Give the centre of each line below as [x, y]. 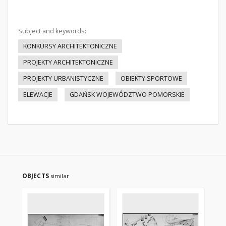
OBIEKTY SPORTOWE [151, 78]
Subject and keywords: [52, 31]
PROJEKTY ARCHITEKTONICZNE [68, 62]
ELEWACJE [38, 95]
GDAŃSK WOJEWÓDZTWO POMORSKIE [127, 95]
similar [60, 176]
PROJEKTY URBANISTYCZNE [63, 78]
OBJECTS [36, 176]
